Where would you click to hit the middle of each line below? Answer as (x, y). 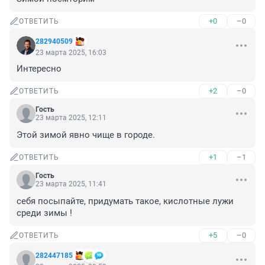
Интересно (39, 69)
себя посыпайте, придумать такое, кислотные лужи (125, 201)
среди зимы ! (44, 213)
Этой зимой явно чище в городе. (86, 135)
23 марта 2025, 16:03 (71, 53)
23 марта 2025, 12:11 (71, 118)
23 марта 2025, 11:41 (71, 184)
